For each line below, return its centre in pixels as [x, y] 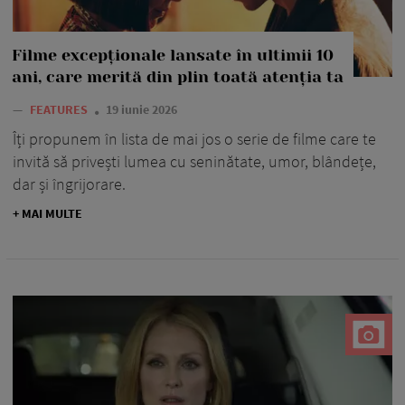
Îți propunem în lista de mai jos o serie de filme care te [194, 140]
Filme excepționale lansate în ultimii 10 [173, 57]
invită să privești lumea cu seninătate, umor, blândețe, [194, 163]
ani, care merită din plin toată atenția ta [178, 78]
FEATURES [60, 111]
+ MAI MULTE [47, 215]
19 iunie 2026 [141, 111]
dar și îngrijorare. [69, 185]
